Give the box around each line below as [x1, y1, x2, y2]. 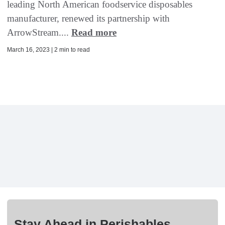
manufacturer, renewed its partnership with [7, 13, 170, 24]
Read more [71, 27, 117, 38]
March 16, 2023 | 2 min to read [7, 46, 90, 54]
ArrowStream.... [7, 27, 71, 38]
